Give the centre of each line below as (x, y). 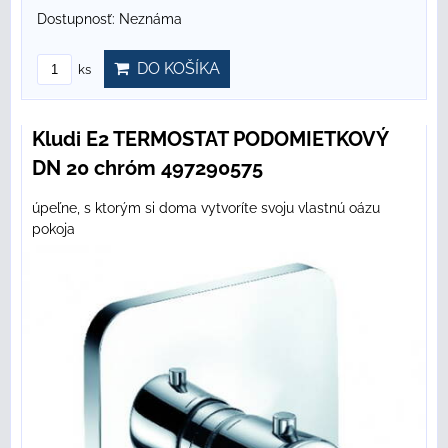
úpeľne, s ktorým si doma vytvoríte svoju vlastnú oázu (206, 208)
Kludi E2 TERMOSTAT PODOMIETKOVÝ (210, 139)
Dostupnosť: (78, 19)
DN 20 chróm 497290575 (147, 168)
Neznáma (150, 19)
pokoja (53, 229)
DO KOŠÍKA (174, 69)
